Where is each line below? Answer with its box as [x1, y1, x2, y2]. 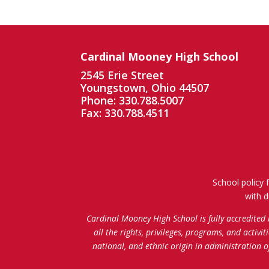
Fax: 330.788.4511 [80, 105, 170, 120]
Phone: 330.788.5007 [80, 92, 184, 107]
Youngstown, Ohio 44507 [80, 80, 210, 95]
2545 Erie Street [80, 67, 165, 82]
